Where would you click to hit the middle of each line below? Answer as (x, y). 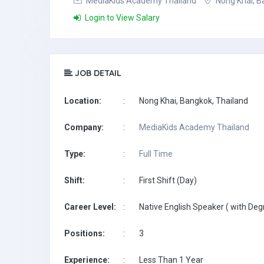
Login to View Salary (121, 18)
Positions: (85, 233)
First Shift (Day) (168, 180)
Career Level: (90, 207)
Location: (83, 101)
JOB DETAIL (97, 73)
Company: (84, 127)
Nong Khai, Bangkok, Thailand (194, 101)
